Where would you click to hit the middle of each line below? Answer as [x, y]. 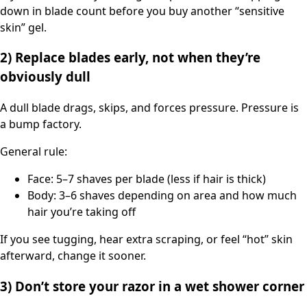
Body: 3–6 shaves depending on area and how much [162, 196]
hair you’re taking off [82, 212]
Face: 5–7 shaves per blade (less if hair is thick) [147, 179]
